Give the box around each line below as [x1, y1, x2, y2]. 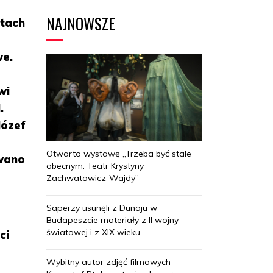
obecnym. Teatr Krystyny [46, 160, 144, 171]
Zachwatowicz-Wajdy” [46, 172, 139, 183]
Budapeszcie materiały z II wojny [46, 214, 179, 225]
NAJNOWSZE [46, 12, 115, 35]
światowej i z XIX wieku [46, 226, 140, 238]
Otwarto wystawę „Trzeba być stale [46, 147, 191, 159]
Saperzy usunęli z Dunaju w [46, 202, 157, 213]
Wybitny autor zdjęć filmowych [46, 256, 171, 268]
